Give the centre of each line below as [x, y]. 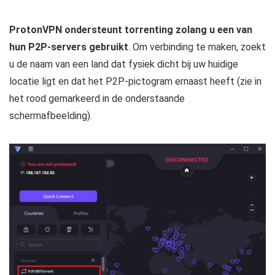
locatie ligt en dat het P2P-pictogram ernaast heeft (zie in [135, 82]
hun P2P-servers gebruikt [69, 47]
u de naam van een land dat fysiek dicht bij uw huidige [124, 64]
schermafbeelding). [51, 116]
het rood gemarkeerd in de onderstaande [97, 99]
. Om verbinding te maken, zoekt [197, 47]
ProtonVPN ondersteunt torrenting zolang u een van [131, 30]
